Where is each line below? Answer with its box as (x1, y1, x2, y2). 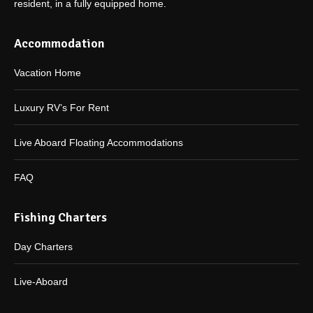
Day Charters (14, 241, 73, 252)
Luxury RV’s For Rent (14, 102, 109, 113)
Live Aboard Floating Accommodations (14, 137, 183, 148)
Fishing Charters (14, 210, 107, 225)
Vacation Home (14, 67, 81, 78)
